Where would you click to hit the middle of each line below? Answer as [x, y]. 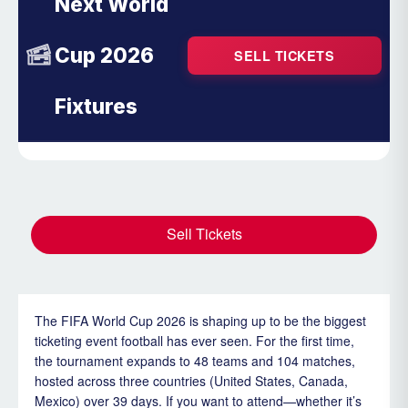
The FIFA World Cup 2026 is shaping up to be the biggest [200, 320]
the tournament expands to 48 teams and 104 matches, [194, 360]
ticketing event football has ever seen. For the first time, [194, 340]
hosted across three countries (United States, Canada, [191, 380]
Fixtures [96, 106]
